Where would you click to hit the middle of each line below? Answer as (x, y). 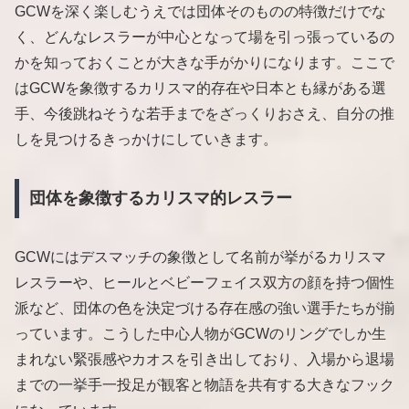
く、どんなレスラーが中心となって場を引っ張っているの (204, 37)
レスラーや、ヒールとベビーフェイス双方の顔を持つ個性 (204, 283)
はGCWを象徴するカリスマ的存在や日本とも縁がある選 (200, 88)
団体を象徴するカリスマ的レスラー (160, 199)
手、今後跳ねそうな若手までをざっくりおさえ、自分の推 (204, 113)
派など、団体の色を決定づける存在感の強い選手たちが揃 (204, 309)
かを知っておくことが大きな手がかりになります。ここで (204, 62)
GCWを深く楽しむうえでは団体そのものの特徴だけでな (200, 11)
